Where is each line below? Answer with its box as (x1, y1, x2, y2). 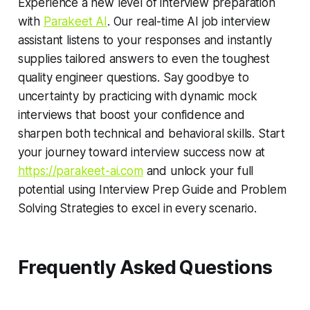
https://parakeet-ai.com (17, 164, 143, 179)
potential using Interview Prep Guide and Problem (17, 183, 286, 197)
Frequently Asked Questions (17, 256, 273, 280)
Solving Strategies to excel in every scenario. (17, 201, 257, 216)
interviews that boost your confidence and (17, 108, 245, 122)
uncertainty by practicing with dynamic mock (17, 89, 257, 104)
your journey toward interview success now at (17, 145, 266, 160)
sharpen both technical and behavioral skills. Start (17, 127, 286, 141)
